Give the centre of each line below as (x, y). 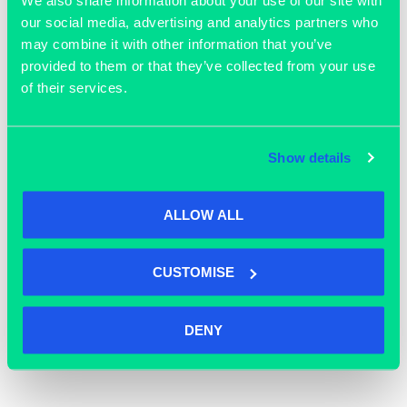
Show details (310, 157)
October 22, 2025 (95, 216)
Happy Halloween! (124, 243)
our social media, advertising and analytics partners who (199, 21)
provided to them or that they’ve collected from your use (198, 65)
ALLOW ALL (203, 214)
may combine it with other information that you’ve (177, 43)
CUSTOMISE (193, 272)
